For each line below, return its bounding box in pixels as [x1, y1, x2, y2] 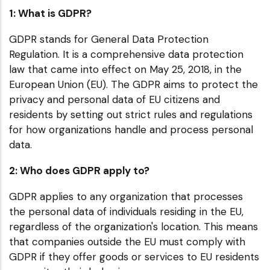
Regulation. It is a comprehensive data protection [9, 47, 243, 61]
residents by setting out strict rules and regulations [9, 107, 253, 121]
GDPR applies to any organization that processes [9, 189, 243, 203]
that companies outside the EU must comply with [9, 234, 245, 248]
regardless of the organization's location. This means [9, 219, 258, 233]
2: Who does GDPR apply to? [9, 163, 149, 177]
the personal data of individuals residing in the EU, [9, 204, 243, 218]
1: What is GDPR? [9, 6, 92, 20]
